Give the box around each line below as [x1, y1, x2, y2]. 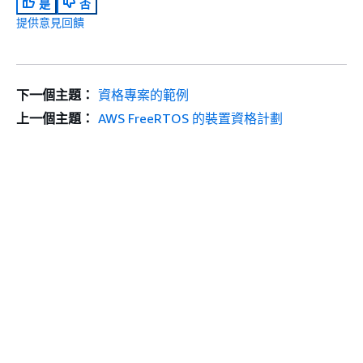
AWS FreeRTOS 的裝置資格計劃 [97, 109, 283, 126]
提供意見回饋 [16, 15, 84, 29]
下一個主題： [16, 86, 94, 103]
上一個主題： [16, 109, 94, 126]
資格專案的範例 [97, 86, 189, 103]
